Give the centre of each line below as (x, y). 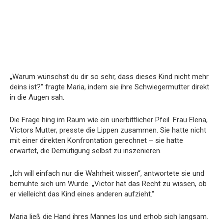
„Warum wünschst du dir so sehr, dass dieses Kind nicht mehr (109, 76)
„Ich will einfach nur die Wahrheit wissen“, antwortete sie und (107, 173)
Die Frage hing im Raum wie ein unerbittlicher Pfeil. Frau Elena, (109, 120)
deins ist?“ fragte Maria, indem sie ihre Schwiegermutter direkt (110, 87)
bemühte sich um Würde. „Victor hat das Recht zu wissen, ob (108, 183)
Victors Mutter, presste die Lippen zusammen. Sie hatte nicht (108, 130)
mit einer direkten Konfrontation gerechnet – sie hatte (96, 140)
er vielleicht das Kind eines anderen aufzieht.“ (82, 194)
